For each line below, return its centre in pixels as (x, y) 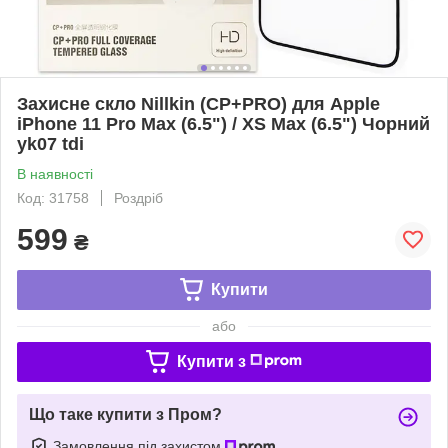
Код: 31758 (53, 197)
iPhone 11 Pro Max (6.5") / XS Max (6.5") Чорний (223, 123)
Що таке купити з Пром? (125, 414)
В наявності (55, 173)
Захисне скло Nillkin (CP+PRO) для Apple (198, 103)
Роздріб (138, 197)
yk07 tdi (50, 143)
